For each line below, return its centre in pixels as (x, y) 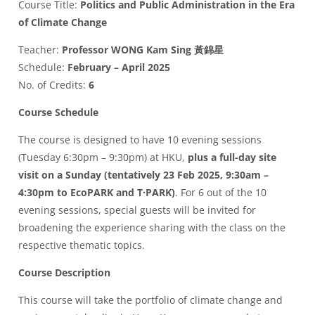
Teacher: (40, 50)
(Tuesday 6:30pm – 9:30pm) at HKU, (103, 157)
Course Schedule (58, 112)
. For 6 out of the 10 (221, 193)
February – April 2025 (119, 67)
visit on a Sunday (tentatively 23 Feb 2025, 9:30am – (143, 175)
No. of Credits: (53, 85)
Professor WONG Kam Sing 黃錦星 (143, 50)
